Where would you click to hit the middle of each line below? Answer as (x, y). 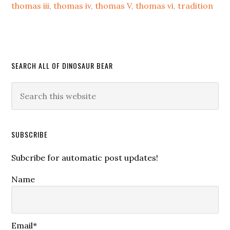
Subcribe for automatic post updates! (85, 158)
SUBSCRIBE (30, 134)
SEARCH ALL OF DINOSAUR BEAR (62, 65)
